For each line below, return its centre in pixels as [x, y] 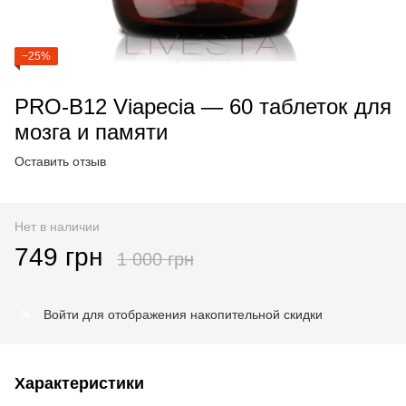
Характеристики [79, 383]
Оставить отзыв [60, 161]
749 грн [58, 257]
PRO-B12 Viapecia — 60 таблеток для [203, 106]
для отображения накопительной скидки [201, 314]
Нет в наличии [57, 227]
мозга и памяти [91, 132]
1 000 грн [155, 259]
